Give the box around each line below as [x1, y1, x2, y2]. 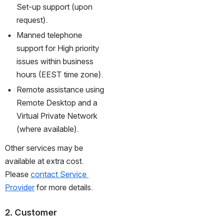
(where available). [17, 124, 79, 134]
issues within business [17, 56, 93, 66]
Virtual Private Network [17, 110, 97, 121]
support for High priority [17, 43, 99, 53]
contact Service [31, 169, 87, 179]
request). [17, 15, 48, 25]
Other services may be [5, 143, 83, 153]
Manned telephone [17, 30, 82, 40]
